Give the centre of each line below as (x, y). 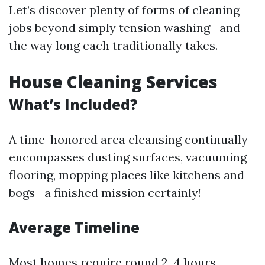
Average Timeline (74, 227)
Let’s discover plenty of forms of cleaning (124, 10)
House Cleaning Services (113, 82)
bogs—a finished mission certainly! (105, 193)
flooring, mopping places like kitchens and (127, 175)
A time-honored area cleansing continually (128, 139)
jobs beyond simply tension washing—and (125, 28)
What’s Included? (73, 104)
